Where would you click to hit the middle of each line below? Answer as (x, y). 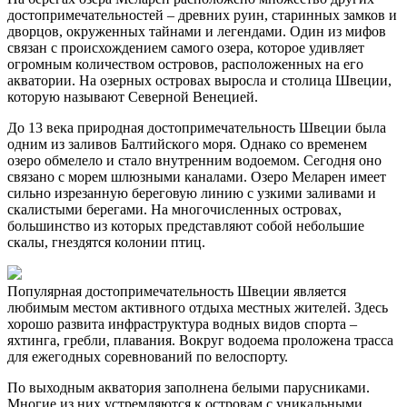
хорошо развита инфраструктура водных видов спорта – (182, 323)
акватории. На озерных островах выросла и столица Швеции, (199, 80)
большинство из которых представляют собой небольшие (186, 225)
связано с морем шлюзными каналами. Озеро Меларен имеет (197, 176)
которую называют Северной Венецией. (133, 96)
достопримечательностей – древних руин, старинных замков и (202, 15)
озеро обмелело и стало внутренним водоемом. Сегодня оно (194, 160)
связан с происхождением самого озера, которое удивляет (186, 47)
